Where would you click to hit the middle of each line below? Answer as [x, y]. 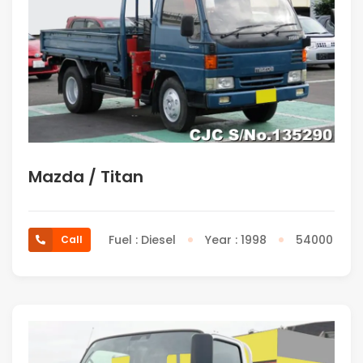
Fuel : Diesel [142, 240]
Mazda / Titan [86, 177]
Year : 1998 [236, 240]
